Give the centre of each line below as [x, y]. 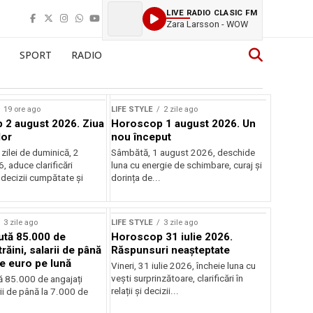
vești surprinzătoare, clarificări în [177, 278]
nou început [141, 137]
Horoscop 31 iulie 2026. [172, 237]
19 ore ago [22, 109]
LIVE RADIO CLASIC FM [212, 12]
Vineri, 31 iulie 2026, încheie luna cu [184, 266]
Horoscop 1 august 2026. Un [184, 124]
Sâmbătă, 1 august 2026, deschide [183, 153]
